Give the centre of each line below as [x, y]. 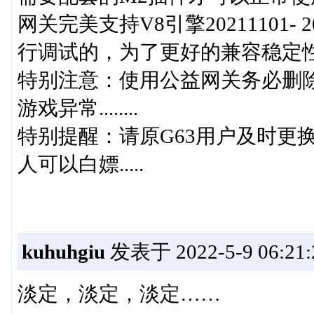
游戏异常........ [77, 108]
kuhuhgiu [63, 252]
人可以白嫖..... [80, 164]
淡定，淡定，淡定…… [119, 294]
